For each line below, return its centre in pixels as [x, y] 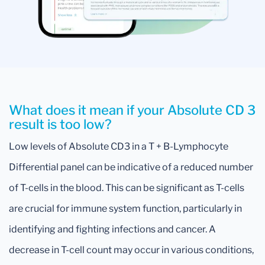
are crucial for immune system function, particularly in [125, 208]
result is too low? [60, 124]
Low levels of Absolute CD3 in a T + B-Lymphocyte [119, 146]
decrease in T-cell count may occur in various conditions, [131, 250]
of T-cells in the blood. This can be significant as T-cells [127, 188]
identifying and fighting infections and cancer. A [112, 229]
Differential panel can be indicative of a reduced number [131, 167]
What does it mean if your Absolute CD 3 [132, 110]
